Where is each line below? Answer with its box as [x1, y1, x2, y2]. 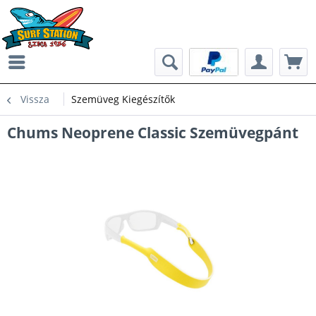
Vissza [20, 92, 49, 106]
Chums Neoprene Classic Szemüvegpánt [7, 123, 298, 142]
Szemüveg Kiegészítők [71, 92, 175, 106]
